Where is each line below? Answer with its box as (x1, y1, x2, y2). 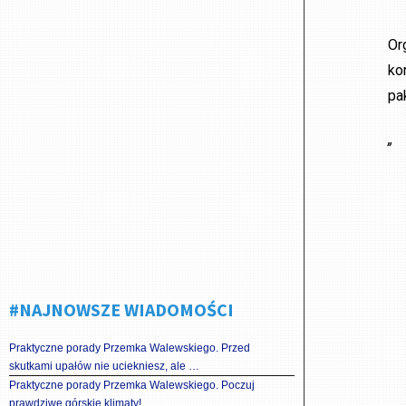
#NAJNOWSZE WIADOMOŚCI (9, 298, 234, 321)
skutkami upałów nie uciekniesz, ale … (9, 360, 199, 372)
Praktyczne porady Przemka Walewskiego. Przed (9, 342, 250, 354)
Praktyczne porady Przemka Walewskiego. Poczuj (9, 379, 255, 391)
